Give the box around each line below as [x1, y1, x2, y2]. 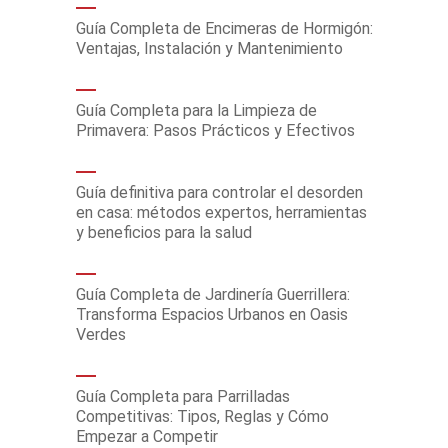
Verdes [76, 325, 126, 344]
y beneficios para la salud [76, 223, 252, 242]
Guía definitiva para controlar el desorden [76, 183, 363, 202]
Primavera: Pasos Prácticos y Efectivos [76, 121, 355, 140]
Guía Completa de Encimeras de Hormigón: [76, 19, 373, 38]
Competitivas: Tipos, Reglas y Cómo [76, 407, 329, 426]
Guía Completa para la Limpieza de [76, 101, 317, 120]
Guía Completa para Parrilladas [76, 387, 290, 406]
